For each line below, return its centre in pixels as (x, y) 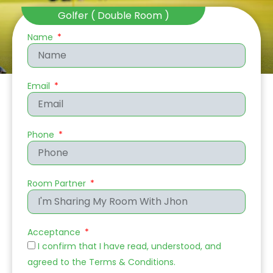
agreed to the (58, 262)
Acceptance (55, 232)
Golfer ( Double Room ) (113, 15)
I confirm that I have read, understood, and (129, 246)
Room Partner (58, 183)
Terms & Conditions (131, 262)
